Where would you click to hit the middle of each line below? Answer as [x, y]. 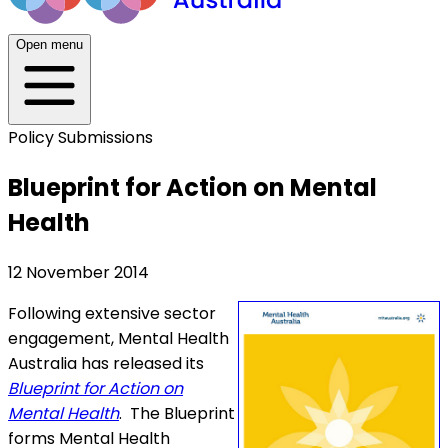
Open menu [49, 44]
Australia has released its [106, 363]
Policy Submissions [80, 137]
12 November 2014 [78, 272]
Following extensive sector [112, 313]
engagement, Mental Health [118, 338]
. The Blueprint [177, 413]
